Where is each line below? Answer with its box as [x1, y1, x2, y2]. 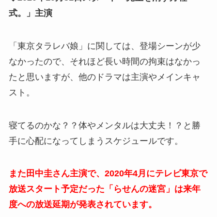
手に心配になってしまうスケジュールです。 [8, 136, 183, 146]
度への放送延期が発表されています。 [8, 200, 157, 210]
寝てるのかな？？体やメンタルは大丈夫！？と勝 [8, 120, 201, 130]
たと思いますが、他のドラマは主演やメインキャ [8, 72, 201, 82]
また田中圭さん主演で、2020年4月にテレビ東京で [8, 169, 207, 179]
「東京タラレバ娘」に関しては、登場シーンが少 [8, 41, 201, 51]
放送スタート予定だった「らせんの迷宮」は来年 [8, 184, 201, 194]
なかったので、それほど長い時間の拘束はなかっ [8, 56, 201, 66]
